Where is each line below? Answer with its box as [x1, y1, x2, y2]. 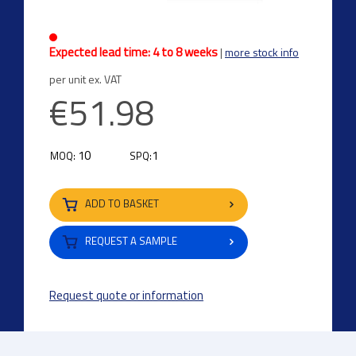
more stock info [225, 44, 299, 61]
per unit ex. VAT [49, 71, 122, 88]
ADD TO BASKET [85, 195, 159, 212]
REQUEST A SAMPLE [83, 233, 177, 250]
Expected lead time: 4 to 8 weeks [49, 43, 218, 62]
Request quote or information [49, 286, 203, 305]
